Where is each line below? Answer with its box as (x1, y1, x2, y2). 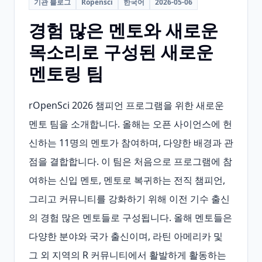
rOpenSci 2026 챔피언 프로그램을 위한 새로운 (29, 99, 224, 112)
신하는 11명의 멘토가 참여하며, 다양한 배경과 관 (29, 136, 233, 149)
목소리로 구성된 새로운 (29, 40, 213, 64)
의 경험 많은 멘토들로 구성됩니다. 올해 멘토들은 (29, 211, 232, 224)
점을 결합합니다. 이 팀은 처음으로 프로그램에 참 (29, 155, 232, 168)
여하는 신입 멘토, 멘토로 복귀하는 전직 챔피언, (29, 174, 225, 187)
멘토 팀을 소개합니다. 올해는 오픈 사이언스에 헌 (29, 118, 232, 130)
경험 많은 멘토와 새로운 (29, 18, 218, 42)
